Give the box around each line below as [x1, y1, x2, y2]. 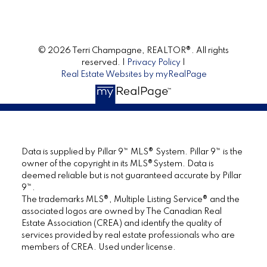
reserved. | [82, 58, 127, 67]
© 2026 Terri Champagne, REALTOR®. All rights [38, 46, 229, 55]
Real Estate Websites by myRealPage [60, 70, 207, 79]
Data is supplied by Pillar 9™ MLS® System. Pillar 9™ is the [21, 148, 243, 157]
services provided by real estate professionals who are [21, 231, 235, 240]
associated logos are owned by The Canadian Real [21, 207, 222, 216]
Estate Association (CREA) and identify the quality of [21, 219, 222, 228]
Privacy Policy [127, 58, 181, 67]
